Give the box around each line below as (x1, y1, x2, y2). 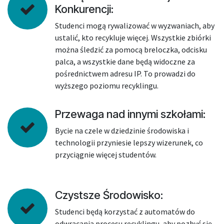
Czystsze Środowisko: (55, 188, 163, 201)
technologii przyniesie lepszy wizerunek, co (55, 137, 203, 147)
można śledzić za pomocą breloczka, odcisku (55, 44, 207, 54)
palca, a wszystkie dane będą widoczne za (55, 56, 195, 66)
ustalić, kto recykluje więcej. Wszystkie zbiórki (55, 32, 211, 42)
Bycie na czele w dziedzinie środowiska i (55, 125, 189, 135)
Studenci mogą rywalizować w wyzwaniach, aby (55, 20, 214, 30)
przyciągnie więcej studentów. (55, 149, 156, 159)
